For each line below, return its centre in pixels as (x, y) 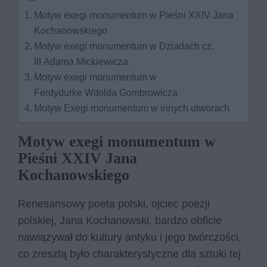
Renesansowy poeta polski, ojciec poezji (114, 204)
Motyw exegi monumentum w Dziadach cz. (124, 46)
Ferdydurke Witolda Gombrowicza (106, 93)
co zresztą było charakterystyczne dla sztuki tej (129, 254)
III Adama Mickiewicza (81, 62)
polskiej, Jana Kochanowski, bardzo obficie (120, 221)
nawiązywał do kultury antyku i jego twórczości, (130, 237)
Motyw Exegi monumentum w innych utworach (132, 108)
